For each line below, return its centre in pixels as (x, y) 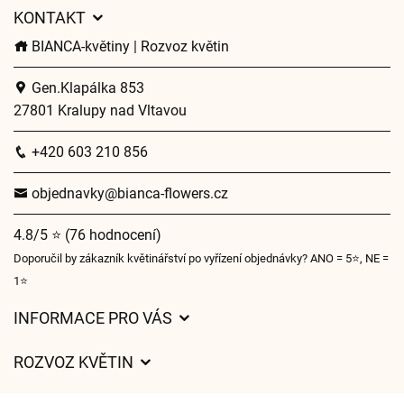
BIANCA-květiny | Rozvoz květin (129, 46)
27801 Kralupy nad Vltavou (100, 110)
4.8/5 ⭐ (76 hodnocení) (87, 235)
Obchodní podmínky (78, 347)
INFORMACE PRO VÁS (95, 318)
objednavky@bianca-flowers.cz (128, 193)
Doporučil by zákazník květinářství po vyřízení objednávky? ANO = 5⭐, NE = (201, 258)
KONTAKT (51, 18)
